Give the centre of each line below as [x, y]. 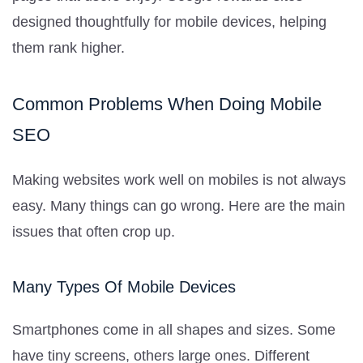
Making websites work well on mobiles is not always [179, 179]
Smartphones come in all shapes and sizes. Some [174, 329]
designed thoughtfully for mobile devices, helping [169, 21]
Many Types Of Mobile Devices [124, 286]
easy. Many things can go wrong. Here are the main [179, 205]
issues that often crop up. [94, 231]
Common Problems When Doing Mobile [167, 104]
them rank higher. [68, 47]
